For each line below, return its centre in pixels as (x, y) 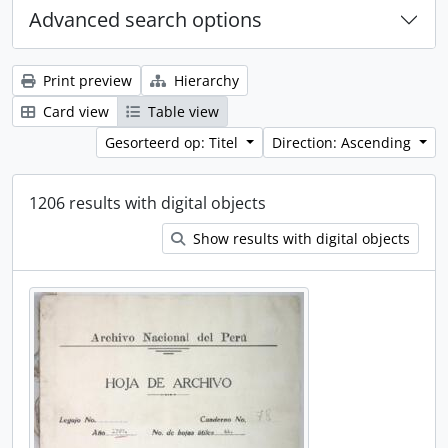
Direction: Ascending (344, 142)
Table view (181, 111)
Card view (74, 111)
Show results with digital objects (299, 238)
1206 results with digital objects (147, 203)
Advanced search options (145, 19)
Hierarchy (204, 80)
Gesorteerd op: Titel (174, 142)
